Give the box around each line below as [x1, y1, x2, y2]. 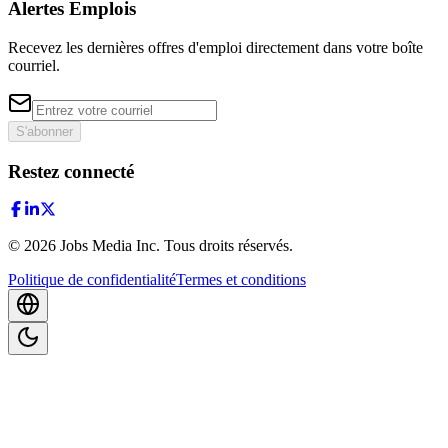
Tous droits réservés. [164, 237, 293, 255]
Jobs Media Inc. [56, 237, 164, 255]
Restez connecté [8, 160, 134, 182]
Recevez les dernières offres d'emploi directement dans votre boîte [8, 38, 423, 56]
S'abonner [16, 123, 73, 139]
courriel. [8, 56, 60, 74]
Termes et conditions [176, 271, 306, 289]
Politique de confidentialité [8, 271, 176, 289]
